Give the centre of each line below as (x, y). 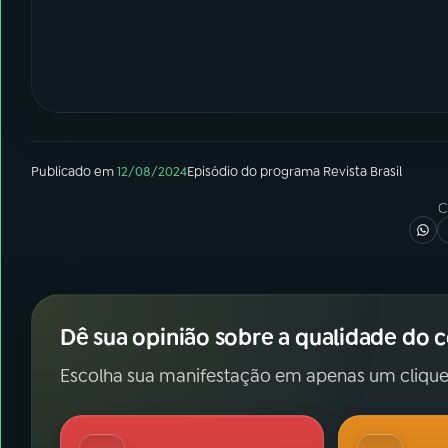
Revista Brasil (362, 171)
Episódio (212, 171)
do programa (280, 171)
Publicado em (72, 171)
